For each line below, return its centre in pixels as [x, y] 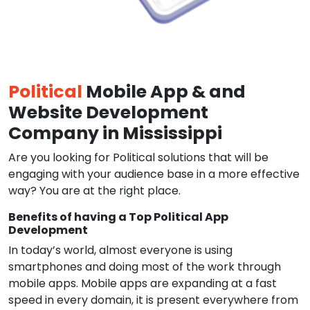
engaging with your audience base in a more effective [154, 174]
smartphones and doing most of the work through [145, 267]
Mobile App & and [164, 92]
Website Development [108, 112]
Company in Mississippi [115, 133]
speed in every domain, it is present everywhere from [153, 300]
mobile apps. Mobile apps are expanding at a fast [143, 283]
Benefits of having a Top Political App [118, 217]
